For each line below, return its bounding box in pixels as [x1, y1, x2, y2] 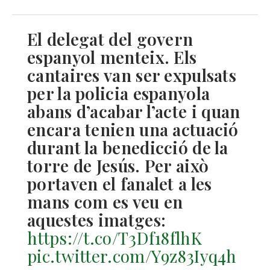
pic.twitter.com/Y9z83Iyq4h [27, 244, 237, 267]
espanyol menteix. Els [27, 45, 197, 68]
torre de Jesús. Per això [27, 154, 209, 177]
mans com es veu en [27, 190, 183, 213]
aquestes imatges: [27, 208, 166, 231]
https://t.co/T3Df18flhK [27, 226, 202, 249]
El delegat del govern [27, 27, 193, 50]
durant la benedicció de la [27, 136, 228, 159]
